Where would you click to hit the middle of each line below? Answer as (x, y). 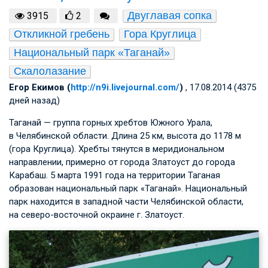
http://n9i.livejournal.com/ (125, 88)
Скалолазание (50, 71)
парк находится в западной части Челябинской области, (126, 202)
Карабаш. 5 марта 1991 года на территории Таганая (115, 176)
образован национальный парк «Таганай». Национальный (128, 189)
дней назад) (34, 101)
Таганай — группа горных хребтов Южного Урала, (111, 123)
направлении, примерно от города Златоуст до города (122, 162)
